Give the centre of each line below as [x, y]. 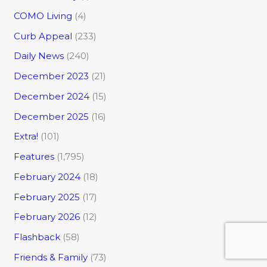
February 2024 [47, 176]
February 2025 [47, 197]
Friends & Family [51, 257]
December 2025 [52, 116]
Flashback [37, 237]
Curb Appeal [43, 36]
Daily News [39, 56]
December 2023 [52, 76]
